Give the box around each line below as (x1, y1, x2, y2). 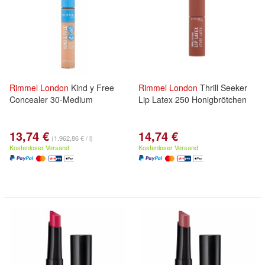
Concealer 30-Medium (9, 93, 93, 105)
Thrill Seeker (198, 82, 247, 93)
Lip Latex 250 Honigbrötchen (138, 93, 247, 105)
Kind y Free (69, 82, 114, 93)
